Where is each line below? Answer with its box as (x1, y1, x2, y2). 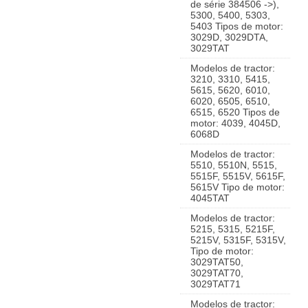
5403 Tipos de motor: (190, 21, 283, 32)
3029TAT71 (190, 278, 241, 289)
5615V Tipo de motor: (190, 181, 285, 192)
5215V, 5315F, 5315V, (190, 234, 286, 245)
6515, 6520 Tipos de (190, 107, 280, 118)
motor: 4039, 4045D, (190, 118, 280, 129)
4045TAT (190, 192, 230, 203)
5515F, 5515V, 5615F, (190, 170, 285, 181)
